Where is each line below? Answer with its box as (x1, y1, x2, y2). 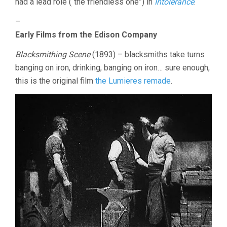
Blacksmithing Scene (15, 49, 90, 59)
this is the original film (15, 75, 95, 86)
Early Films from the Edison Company (15, 29, 157, 40)
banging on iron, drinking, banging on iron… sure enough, (15, 62, 210, 72)
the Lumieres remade (95, 75, 171, 86)
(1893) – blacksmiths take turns (90, 49, 205, 59)
